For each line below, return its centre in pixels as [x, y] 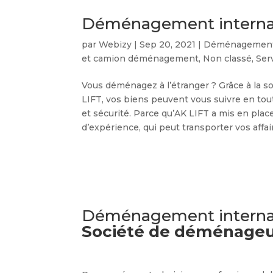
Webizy [115, 44]
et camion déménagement [140, 58]
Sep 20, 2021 [168, 44]
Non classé [228, 58]
